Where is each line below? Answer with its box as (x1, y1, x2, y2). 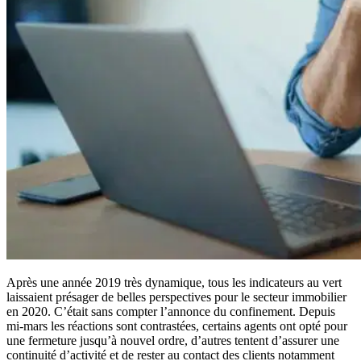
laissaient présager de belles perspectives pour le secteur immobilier (6, 289, 346, 304)
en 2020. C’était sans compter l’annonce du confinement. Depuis (6, 304, 335, 318)
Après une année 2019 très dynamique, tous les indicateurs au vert (6, 275, 342, 289)
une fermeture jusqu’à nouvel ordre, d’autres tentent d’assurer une (6, 333, 339, 347)
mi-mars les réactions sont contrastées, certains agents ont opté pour (6, 318, 347, 333)
